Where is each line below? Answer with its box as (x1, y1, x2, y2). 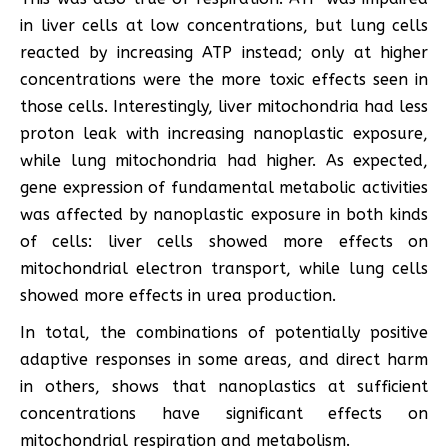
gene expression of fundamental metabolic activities (20, 178, 428, 198)
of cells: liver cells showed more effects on (20, 232, 428, 252)
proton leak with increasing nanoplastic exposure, (20, 124, 428, 144)
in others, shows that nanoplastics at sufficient (20, 377, 428, 397)
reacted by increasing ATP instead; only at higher (20, 43, 428, 63)
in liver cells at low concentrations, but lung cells (20, 16, 428, 36)
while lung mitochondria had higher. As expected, (20, 151, 428, 171)
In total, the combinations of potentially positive (20, 323, 428, 343)
